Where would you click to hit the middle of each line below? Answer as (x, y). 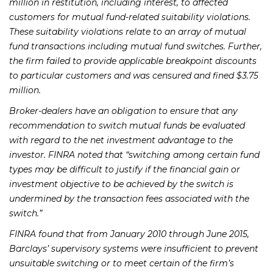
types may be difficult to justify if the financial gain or (125, 169)
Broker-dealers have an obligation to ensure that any (123, 111)
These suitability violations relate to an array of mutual (128, 31)
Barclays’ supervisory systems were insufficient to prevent (134, 248)
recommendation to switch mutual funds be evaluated (127, 125)
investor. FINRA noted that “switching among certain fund (134, 154)
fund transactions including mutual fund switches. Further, (136, 46)
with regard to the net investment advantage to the (121, 140)
